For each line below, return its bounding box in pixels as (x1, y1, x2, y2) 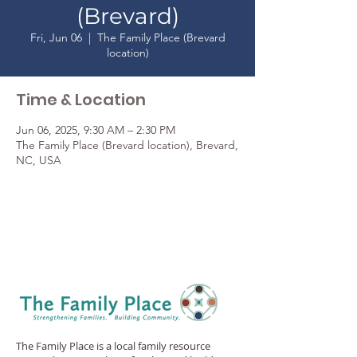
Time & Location (16, 88, 146, 111)
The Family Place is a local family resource (16, 339, 210, 353)
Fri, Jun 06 (29, 30, 82, 45)
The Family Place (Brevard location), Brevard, (16, 138, 238, 152)
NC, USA (16, 153, 61, 167)
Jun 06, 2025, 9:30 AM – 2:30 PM (16, 123, 175, 137)
